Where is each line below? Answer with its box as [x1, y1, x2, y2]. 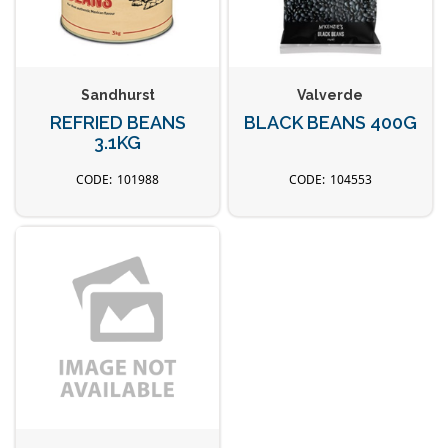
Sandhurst [80, 87, 155, 104]
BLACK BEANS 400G [243, 112, 417, 134]
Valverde [297, 87, 364, 104]
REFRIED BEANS [49, 112, 186, 134]
